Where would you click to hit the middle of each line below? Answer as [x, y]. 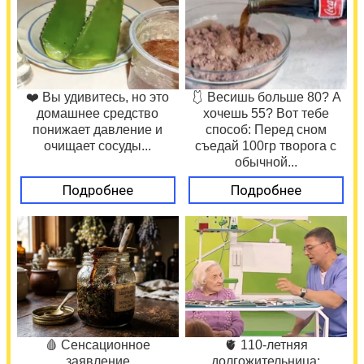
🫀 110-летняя [266, 344]
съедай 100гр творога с [266, 145]
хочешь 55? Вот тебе [266, 113]
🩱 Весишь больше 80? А [266, 97]
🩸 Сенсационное [98, 344]
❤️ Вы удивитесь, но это [98, 97]
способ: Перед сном [266, 129]
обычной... [266, 162]
